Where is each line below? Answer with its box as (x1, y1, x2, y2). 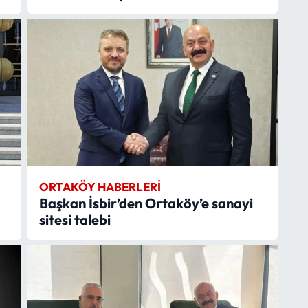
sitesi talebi (38, 210, 111, 228)
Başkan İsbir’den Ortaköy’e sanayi (38, 194, 253, 212)
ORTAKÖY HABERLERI (38, 179, 161, 194)
